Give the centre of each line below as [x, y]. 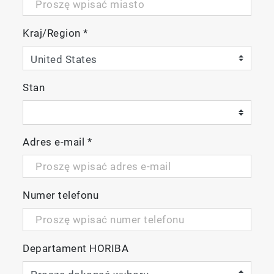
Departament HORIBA [76, 248]
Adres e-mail [55, 142]
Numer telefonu [61, 195]
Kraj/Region [53, 33]
